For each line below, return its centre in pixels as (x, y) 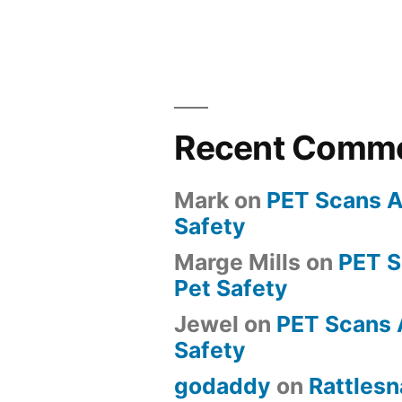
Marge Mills (238, 262)
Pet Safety (232, 288)
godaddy (223, 386)
